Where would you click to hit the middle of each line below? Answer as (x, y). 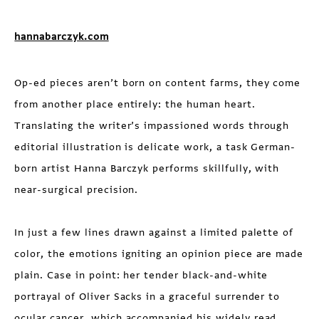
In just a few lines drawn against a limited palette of (154, 232)
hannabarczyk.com (62, 36)
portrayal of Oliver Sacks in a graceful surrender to (147, 296)
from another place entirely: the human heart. (135, 104)
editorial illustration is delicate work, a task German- (155, 147)
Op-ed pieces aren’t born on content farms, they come (158, 83)
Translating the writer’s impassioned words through (152, 125)
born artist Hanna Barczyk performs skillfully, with (147, 168)
